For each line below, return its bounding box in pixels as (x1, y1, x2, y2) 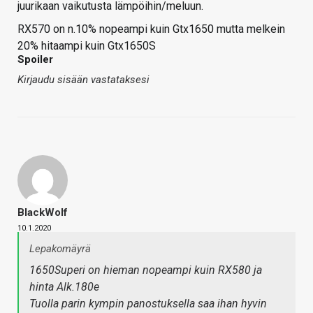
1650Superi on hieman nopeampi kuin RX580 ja (29, 263, 262, 277)
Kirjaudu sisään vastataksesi (17, 73, 150, 87)
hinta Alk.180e (29, 280, 99, 294)
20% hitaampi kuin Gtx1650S (17, 39, 156, 53)
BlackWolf (17, 206, 68, 219)
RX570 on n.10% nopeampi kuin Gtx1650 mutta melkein (17, 22, 285, 36)
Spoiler (17, 53, 53, 66)
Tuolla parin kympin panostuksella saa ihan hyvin (29, 297, 267, 311)
